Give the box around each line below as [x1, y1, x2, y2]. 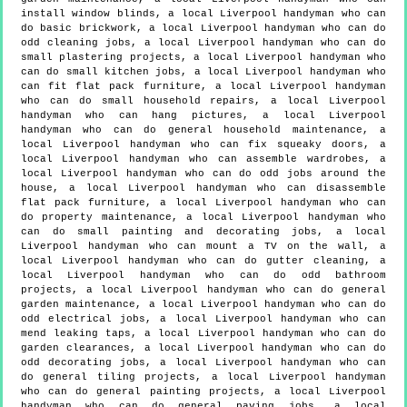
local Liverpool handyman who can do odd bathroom [21, 269, 386, 281]
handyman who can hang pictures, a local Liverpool [21, 109, 386, 121]
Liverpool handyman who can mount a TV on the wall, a [21, 240, 386, 252]
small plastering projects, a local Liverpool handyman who [21, 51, 386, 63]
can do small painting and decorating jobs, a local [21, 225, 386, 237]
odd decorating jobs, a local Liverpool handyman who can [21, 356, 386, 368]
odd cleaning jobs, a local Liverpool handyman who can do [21, 36, 386, 48]
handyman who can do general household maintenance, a [21, 124, 386, 135]
